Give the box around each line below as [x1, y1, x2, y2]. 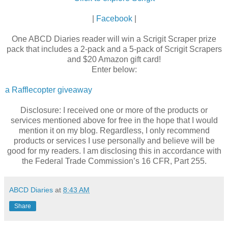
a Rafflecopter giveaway [5, 85, 92, 94]
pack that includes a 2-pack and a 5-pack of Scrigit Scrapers [6, 44, 222, 53]
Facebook [96, 14, 132, 23]
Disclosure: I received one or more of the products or [20, 105, 208, 115]
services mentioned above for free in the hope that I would [10, 116, 218, 125]
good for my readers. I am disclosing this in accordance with [7, 146, 221, 155]
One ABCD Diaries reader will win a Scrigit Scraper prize [12, 34, 216, 43]
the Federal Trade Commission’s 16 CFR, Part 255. [21, 156, 207, 165]
